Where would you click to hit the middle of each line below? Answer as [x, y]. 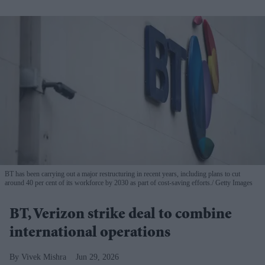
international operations [90, 233]
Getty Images [233, 182]
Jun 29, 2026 [97, 257]
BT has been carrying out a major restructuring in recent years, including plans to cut [122, 174]
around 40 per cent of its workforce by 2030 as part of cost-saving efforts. [108, 182]
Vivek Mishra [44, 257]
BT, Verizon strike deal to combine [121, 215]
